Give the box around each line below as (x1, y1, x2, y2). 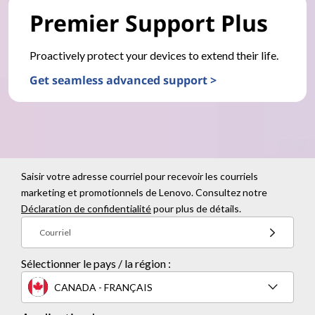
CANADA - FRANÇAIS (54, 281, 153, 293)
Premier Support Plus (30, 7, 268, 38)
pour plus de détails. (151, 202, 241, 214)
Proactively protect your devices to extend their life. (30, 48, 278, 62)
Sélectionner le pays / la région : (21, 257, 171, 270)
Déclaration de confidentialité (21, 202, 151, 214)
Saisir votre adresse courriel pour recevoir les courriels (21, 170, 258, 182)
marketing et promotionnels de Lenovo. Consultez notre (21, 186, 267, 198)
